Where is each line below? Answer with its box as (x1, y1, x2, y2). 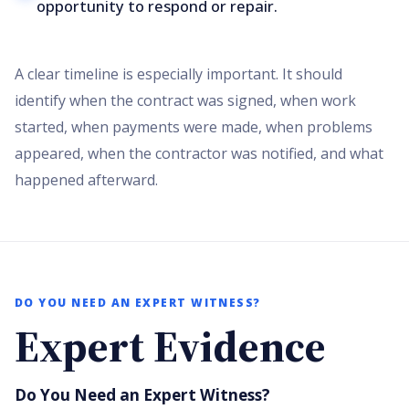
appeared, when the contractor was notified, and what (15, 142, 383, 163)
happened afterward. (15, 169, 158, 190)
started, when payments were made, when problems (15, 116, 372, 137)
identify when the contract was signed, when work (15, 89, 356, 110)
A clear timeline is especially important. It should (15, 63, 342, 84)
